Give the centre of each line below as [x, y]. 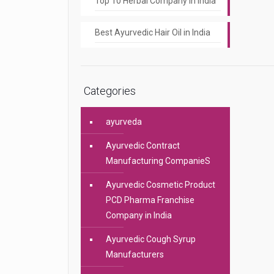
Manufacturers [135, 254]
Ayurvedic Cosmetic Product [160, 185]
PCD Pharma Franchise [150, 200]
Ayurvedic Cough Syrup [150, 239]
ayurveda [124, 122]
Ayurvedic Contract [143, 146]
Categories [109, 91]
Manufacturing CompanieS [158, 161]
